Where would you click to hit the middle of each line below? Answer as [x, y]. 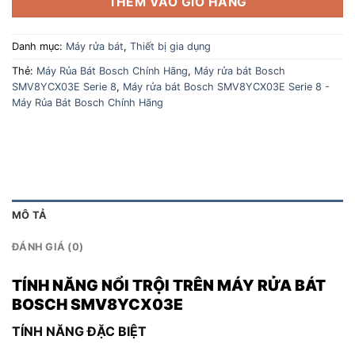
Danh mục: [39, 46]
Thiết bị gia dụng [170, 46]
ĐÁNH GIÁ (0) [48, 247]
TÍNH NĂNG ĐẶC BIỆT [79, 332]
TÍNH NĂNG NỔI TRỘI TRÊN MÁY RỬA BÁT [169, 286]
